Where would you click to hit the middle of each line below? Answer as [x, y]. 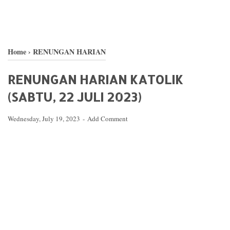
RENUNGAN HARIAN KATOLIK [95, 79]
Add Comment [108, 119]
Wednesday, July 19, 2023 [45, 119]
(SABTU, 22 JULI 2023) [74, 97]
